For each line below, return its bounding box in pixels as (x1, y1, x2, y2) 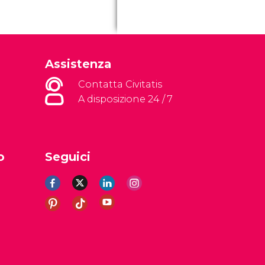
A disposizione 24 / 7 (78, 93, 173, 105)
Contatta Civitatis (78, 79, 162, 90)
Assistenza (45, 57, 111, 71)
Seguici (45, 150, 91, 164)
